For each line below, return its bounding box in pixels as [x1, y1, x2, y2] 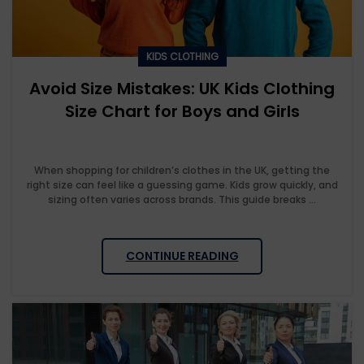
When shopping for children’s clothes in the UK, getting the [34, 163, 330, 178]
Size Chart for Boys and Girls [64, 100, 300, 123]
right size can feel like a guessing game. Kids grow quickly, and [26, 178, 338, 193]
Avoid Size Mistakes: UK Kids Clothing [29, 77, 335, 101]
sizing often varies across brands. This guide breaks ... [48, 193, 316, 207]
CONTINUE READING [125, 248, 239, 265]
